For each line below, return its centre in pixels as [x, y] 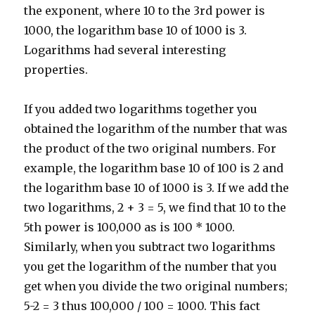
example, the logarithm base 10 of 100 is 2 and [154, 168]
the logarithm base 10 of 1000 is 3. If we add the [157, 188]
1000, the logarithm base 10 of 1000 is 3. [136, 31]
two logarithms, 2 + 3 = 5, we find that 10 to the [155, 208]
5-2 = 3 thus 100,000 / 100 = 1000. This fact [142, 306]
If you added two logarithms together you [141, 109]
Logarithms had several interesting [125, 50]
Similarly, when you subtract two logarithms [150, 247]
